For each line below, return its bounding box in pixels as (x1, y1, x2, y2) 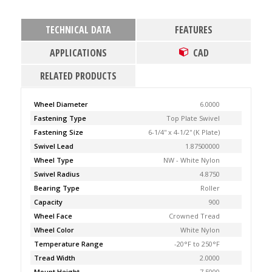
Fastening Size (33, 127, 83, 137)
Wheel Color (33, 225, 74, 234)
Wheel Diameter (33, 100, 88, 109)
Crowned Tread (169, 211, 220, 220)
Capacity (33, 197, 63, 206)
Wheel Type (33, 155, 73, 165)
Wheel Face (33, 211, 72, 220)
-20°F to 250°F (174, 239, 220, 248)
